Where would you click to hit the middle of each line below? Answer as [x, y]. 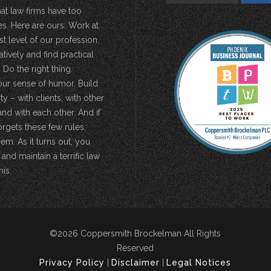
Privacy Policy [72, 263]
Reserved [135, 248]
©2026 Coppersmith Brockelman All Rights [135, 233]
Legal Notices [199, 263]
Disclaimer [135, 263]
